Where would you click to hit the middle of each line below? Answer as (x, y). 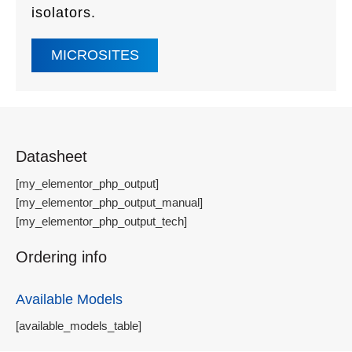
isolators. (64, 13)
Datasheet (51, 156)
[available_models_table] (79, 325)
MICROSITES (95, 55)
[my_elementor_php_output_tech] (101, 221)
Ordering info (61, 257)
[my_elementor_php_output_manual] (109, 202)
